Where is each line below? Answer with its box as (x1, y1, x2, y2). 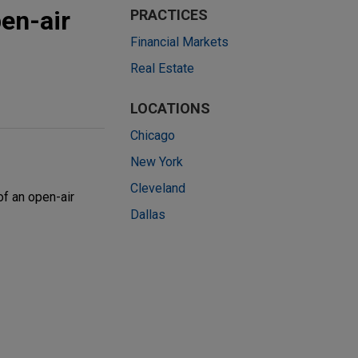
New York (130, 154, 183, 169)
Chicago (130, 128, 175, 143)
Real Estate (130, 61, 194, 76)
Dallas (130, 207, 165, 222)
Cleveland (130, 181, 185, 196)
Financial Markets (130, 34, 229, 50)
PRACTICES (130, 6, 208, 23)
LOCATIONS (130, 100, 210, 117)
